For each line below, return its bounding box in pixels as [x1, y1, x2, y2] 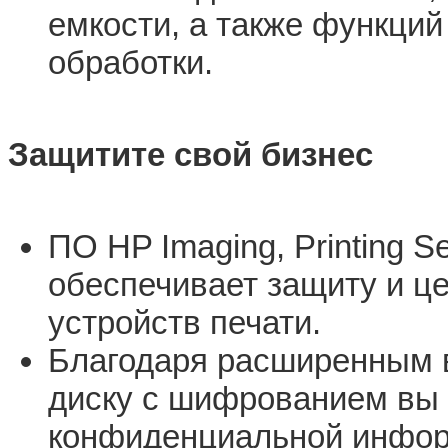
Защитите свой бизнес [8, 135, 373, 173]
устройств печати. [48, 303, 321, 341]
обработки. [48, 43, 213, 81]
